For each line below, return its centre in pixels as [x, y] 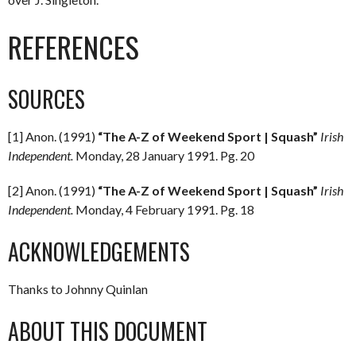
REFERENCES [74, 46]
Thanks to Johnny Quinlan [78, 289]
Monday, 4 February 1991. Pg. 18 [164, 209]
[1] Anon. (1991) [53, 136]
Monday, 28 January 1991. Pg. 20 [164, 155]
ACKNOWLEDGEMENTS [99, 252]
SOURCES [46, 99]
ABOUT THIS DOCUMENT [108, 331]
